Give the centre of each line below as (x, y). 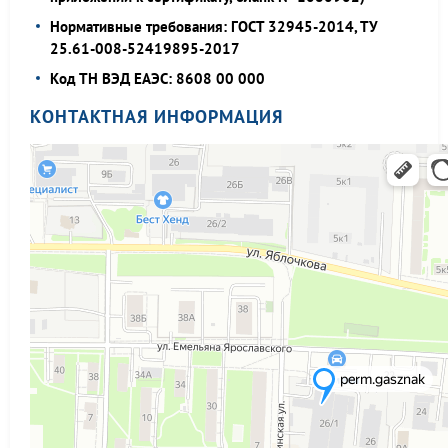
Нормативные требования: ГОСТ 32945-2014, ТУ (214, 26)
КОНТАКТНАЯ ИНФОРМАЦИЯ (156, 116)
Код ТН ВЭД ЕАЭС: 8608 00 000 (157, 78)
